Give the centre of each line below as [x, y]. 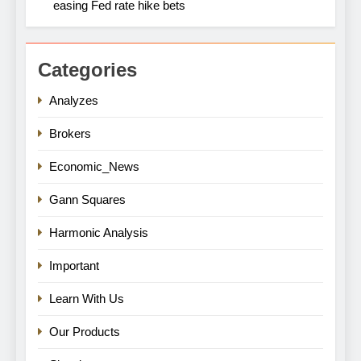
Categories [87, 70]
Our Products [85, 332]
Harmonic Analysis [99, 233]
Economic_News [94, 167]
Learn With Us [87, 299]
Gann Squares [87, 200]
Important [74, 266]
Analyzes [74, 101]
